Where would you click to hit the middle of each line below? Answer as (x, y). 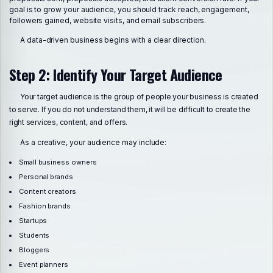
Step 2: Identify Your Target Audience (116, 74)
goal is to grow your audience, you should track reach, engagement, (129, 10)
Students (34, 235)
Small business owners (58, 162)
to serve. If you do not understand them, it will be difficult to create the (130, 110)
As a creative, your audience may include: (94, 142)
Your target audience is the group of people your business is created (139, 97)
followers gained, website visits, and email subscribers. (108, 21)
